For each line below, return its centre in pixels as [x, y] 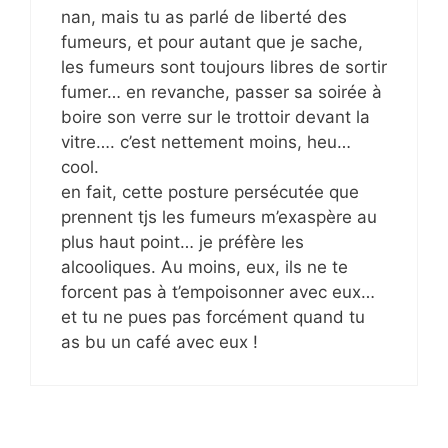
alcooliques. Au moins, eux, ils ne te [204, 266]
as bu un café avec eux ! [159, 341]
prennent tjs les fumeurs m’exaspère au [219, 216]
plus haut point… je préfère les [182, 241]
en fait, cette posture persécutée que [210, 191]
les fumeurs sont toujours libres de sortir [224, 66]
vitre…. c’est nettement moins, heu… [206, 141]
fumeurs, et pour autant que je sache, [212, 41]
